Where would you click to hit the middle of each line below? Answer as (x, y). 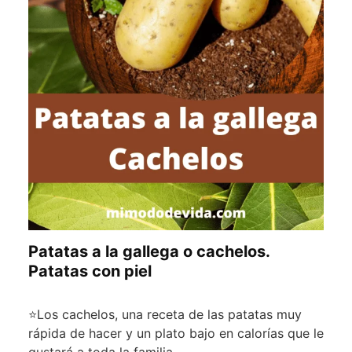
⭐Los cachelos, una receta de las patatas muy (165, 315)
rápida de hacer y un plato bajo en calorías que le (176, 334)
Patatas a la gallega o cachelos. (149, 252)
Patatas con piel (90, 271)
